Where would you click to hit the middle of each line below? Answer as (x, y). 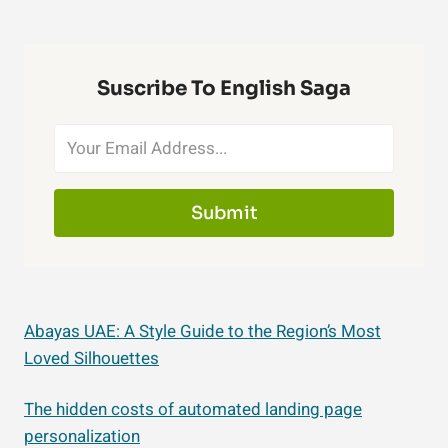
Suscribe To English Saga (224, 89)
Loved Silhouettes (91, 359)
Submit (224, 213)
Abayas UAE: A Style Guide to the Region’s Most (202, 332)
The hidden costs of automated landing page (193, 410)
